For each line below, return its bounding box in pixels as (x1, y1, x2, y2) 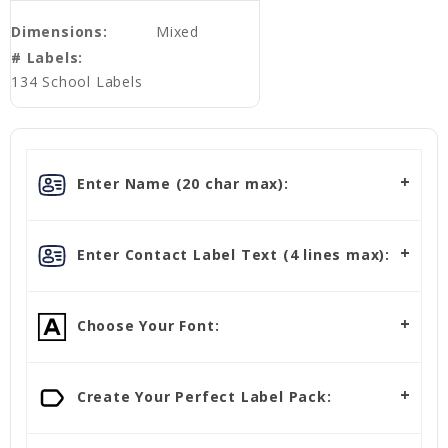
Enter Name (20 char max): (72, 173, 289, 193)
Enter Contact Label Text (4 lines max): (72, 244, 390, 264)
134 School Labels (11, 72, 143, 92)
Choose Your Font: (72, 315, 220, 335)
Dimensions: (11, 22, 108, 42)
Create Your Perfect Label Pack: (72, 386, 332, 406)
